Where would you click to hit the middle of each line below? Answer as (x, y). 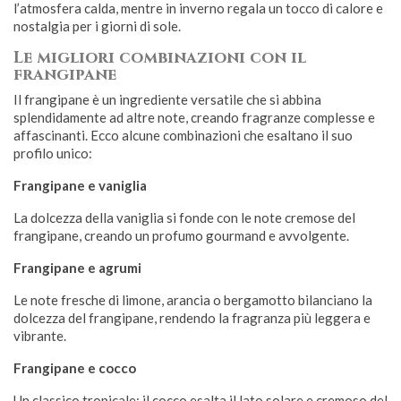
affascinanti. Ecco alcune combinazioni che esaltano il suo (183, 135)
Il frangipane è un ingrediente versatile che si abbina (167, 99)
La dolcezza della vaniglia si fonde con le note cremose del (184, 218)
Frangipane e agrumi (77, 268)
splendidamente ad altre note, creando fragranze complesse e (194, 117)
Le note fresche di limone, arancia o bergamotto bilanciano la (193, 300)
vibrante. (40, 336)
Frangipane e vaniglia (80, 185)
